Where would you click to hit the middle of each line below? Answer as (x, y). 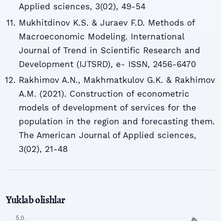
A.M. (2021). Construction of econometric (104, 93)
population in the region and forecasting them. (117, 121)
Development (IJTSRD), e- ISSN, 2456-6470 (107, 64)
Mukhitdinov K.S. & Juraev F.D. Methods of (107, 22)
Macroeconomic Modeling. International (101, 36)
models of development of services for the (107, 107)
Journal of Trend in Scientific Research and (109, 50)
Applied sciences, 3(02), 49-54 (82, 7)
